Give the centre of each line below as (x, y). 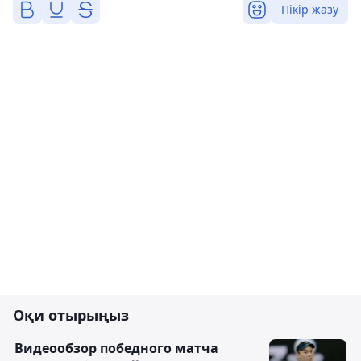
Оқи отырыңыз (71, 315)
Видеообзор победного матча (116, 349)
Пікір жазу (310, 10)
